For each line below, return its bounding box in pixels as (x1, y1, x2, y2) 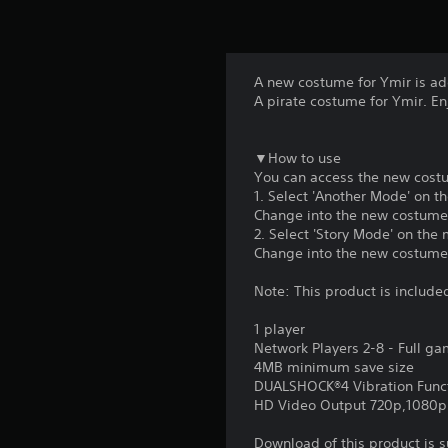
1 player (254, 320, 306, 339)
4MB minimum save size (254, 358, 415, 377)
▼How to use (254, 149, 342, 168)
